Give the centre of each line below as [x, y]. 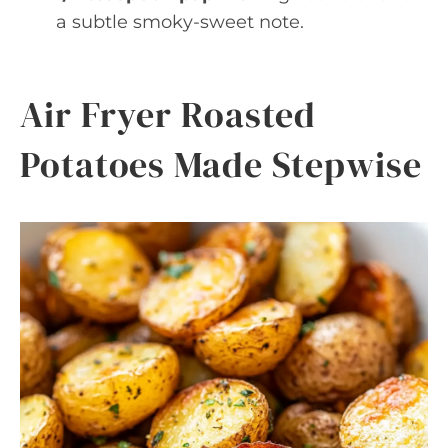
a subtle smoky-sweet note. [180, 22]
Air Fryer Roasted [168, 114]
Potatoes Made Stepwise [221, 164]
